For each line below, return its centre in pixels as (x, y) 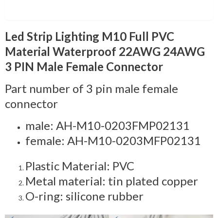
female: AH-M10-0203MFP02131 (113, 140)
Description (109, 8)
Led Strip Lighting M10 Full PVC (90, 36)
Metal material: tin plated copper (112, 181)
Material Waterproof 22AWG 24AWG (105, 51)
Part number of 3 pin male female (91, 88)
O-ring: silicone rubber (84, 196)
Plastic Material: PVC (80, 165)
